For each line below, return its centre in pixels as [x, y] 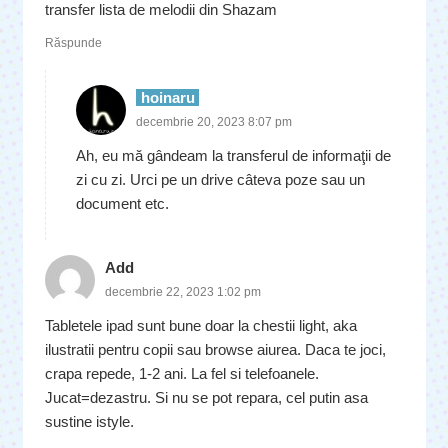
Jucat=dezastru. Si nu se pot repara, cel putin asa [206, 397]
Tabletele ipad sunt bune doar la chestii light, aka [201, 325]
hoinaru [167, 97]
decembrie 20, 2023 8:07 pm [214, 122]
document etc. [122, 203]
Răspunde [73, 43]
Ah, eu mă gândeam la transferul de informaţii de [233, 155]
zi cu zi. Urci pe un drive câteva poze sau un [220, 179]
